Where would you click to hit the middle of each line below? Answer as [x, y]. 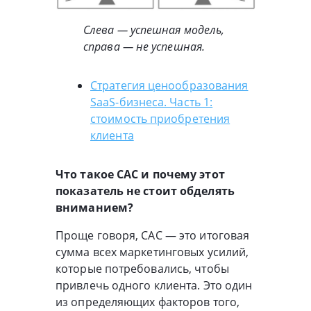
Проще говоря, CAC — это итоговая [153, 235]
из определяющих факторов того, [148, 302]
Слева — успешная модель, [154, 30]
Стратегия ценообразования [169, 85]
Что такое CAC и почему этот [140, 174]
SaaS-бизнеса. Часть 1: [152, 102]
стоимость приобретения [160, 118]
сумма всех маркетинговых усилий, [152, 252]
